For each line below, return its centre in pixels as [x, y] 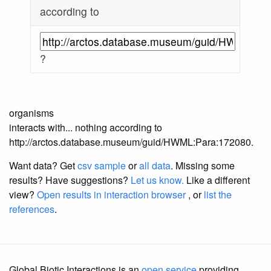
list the [218, 195]
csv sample [102, 166]
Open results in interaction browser [111, 195]
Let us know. [157, 180]
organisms [31, 113]
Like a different [217, 180]
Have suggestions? [88, 180]
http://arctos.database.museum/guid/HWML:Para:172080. [131, 142]
